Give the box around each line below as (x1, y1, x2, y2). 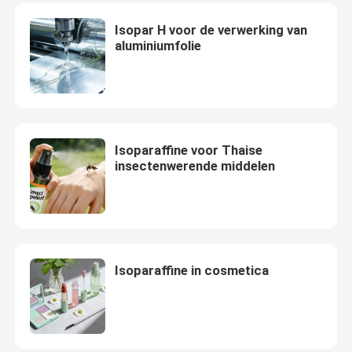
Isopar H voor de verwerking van (114, 22, 307, 38)
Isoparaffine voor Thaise (114, 142, 262, 158)
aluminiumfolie (114, 38, 201, 54)
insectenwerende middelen (114, 158, 275, 174)
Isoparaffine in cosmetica (114, 262, 269, 278)
